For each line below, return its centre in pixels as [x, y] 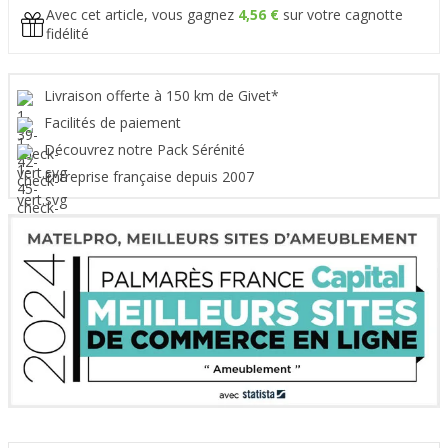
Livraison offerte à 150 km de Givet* [163, 96]
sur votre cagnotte [341, 15]
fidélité [67, 34]
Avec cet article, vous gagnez [142, 15]
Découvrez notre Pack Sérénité [146, 150]
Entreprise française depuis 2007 [151, 177]
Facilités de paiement [114, 123]
